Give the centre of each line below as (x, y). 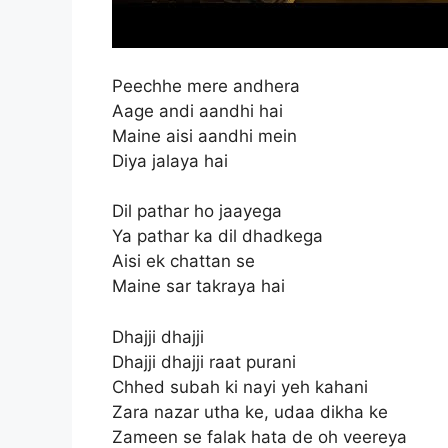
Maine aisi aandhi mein (204, 135)
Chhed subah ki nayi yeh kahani (240, 386)
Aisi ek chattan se (183, 261)
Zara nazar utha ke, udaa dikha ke (250, 411)
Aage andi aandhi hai (197, 110)
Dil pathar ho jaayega (197, 211)
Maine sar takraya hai (198, 286)
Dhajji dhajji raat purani (204, 361)
